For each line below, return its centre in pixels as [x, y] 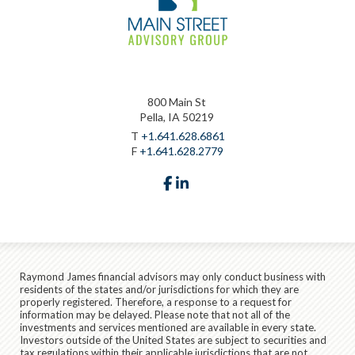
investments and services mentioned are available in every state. [168, 327]
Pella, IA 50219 [176, 116]
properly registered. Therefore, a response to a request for [156, 302]
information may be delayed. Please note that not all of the [155, 314]
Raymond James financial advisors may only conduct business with [173, 276]
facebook [201, 181]
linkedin [213, 181]
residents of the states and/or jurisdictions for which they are [159, 289]
